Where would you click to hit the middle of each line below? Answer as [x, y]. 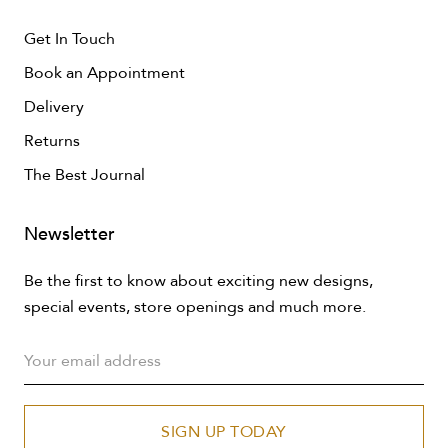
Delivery [54, 107]
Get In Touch [69, 39]
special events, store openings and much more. [195, 307]
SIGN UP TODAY [224, 432]
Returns [52, 141]
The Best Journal [84, 175]
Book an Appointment [104, 73]
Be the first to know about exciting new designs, [198, 281]
